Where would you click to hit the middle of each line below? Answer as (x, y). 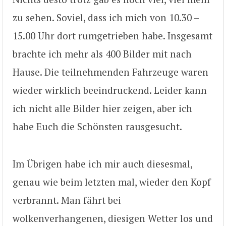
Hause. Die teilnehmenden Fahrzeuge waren (110, 72)
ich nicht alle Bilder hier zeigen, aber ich (102, 108)
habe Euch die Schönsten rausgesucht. (97, 126)
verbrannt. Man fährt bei (67, 200)
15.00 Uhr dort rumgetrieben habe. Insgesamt (112, 35)
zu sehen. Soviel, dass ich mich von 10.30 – (106, 17)
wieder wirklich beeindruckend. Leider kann (110, 90)
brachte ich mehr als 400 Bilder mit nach (102, 53)
